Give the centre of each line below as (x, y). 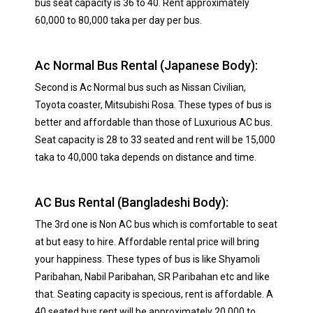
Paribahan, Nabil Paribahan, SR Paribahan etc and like (152, 277)
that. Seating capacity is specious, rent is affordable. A (154, 294)
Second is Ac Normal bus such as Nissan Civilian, (140, 87)
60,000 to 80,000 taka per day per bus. (118, 20)
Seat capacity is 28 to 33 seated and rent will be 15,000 (155, 140)
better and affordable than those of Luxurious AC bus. (154, 122)
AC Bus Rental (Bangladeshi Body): (132, 202)
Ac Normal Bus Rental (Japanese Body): (146, 65)
